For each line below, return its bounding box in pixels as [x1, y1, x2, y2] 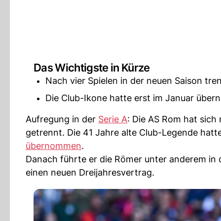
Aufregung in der [26, 114, 98, 124]
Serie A [98, 114, 127, 124]
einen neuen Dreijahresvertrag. [26, 167, 154, 178]
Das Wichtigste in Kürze [34, 61, 150, 74]
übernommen [26, 141, 81, 151]
